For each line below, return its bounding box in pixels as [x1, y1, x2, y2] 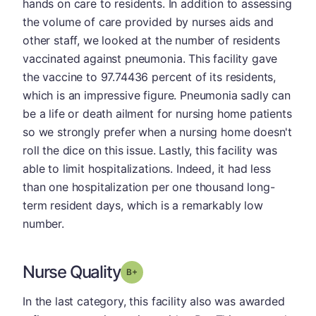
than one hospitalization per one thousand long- [23, 179, 275, 194]
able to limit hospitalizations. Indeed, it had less [23, 161, 271, 176]
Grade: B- [137, 265, 177, 276]
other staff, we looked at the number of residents [23, 32, 281, 47]
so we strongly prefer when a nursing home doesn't [23, 124, 293, 139]
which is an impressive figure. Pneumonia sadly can [23, 87, 291, 102]
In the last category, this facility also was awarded [23, 293, 285, 308]
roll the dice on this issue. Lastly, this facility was [23, 142, 277, 157]
